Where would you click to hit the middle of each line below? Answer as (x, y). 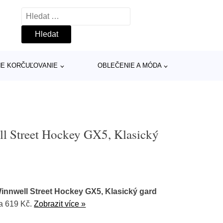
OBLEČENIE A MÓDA (129, 65)
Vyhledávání (43, 14)
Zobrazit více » (60, 204)
